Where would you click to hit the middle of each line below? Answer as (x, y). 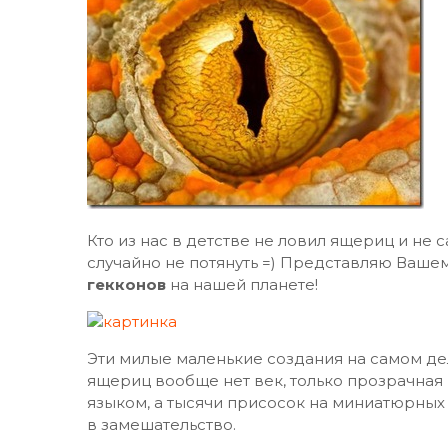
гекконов (126, 284)
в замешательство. (161, 424)
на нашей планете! (242, 284)
